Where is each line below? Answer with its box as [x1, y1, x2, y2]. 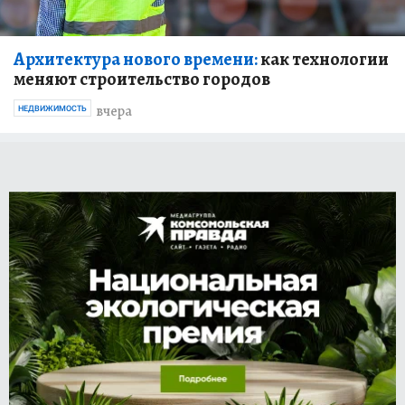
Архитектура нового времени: [14, 46, 258, 71]
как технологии [258, 46, 389, 71]
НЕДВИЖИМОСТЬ [18, 103, 87, 113]
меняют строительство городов [14, 66, 270, 91]
